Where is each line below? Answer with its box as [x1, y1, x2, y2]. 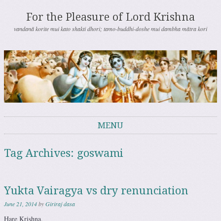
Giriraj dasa [45, 200, 75, 208]
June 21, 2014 [4, 200, 37, 208]
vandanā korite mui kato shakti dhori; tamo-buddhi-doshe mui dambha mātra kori [14, 25, 207, 33]
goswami [77, 147, 123, 160]
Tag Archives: [4, 147, 77, 160]
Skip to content [4, 134, 46, 144]
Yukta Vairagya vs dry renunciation [4, 184, 188, 197]
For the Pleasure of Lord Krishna [26, 11, 195, 23]
